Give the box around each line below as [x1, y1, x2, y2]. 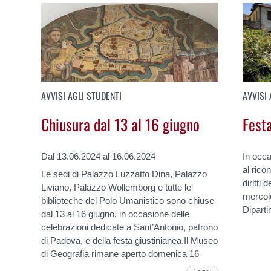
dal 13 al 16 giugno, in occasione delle [41, 208, 190, 219]
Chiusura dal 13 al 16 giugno [41, 113, 200, 136]
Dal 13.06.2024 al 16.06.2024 [41, 151, 156, 162]
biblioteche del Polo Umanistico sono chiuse [41, 195, 215, 206]
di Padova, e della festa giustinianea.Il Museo [41, 235, 218, 246]
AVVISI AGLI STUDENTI [41, 88, 122, 103]
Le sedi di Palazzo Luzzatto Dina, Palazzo [41, 168, 207, 179]
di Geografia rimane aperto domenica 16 [41, 248, 200, 259]
